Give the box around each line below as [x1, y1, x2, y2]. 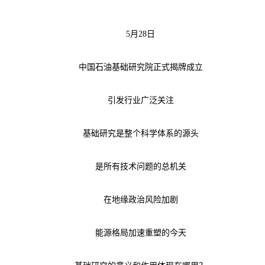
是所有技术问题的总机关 [78, 161, 186, 171]
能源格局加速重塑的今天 [78, 228, 186, 237]
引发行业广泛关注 [91, 95, 174, 105]
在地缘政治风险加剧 [86, 195, 178, 204]
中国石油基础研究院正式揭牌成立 [62, 62, 203, 72]
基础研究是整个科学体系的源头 [66, 128, 199, 138]
